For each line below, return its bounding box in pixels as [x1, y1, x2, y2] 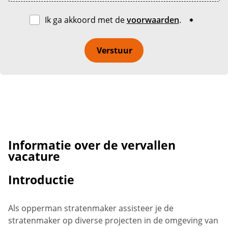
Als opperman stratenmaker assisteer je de [8, 202, 174, 214]
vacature [8, 148, 60, 164]
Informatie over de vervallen [8, 137, 176, 153]
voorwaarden [126, 14, 179, 25]
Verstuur [97, 44, 133, 56]
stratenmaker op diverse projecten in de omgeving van [8, 214, 218, 226]
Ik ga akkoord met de [44, 14, 127, 25]
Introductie [8, 172, 74, 188]
